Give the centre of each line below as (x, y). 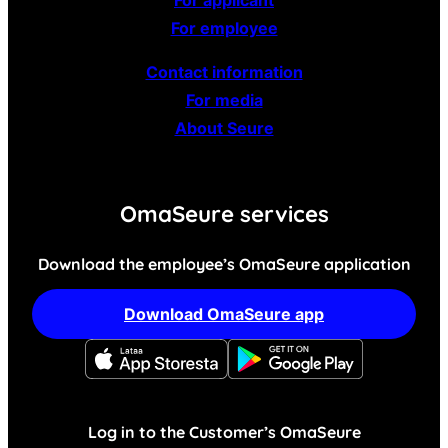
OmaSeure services (224, 213)
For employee (224, 27)
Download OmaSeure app (224, 313)
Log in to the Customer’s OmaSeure (224, 431)
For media (224, 99)
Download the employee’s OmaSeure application (224, 263)
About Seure (224, 127)
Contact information (224, 71)
